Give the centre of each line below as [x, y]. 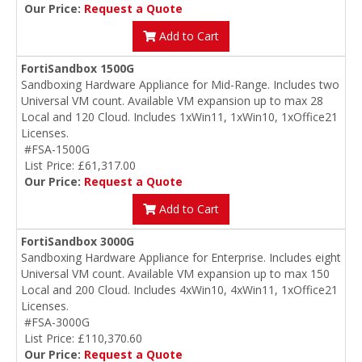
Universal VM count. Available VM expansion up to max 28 [172, 101]
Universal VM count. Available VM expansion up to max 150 [175, 274]
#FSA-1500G [57, 149]
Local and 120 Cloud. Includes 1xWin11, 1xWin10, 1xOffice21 [179, 117]
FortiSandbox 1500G [78, 69]
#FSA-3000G [57, 322]
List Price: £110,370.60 [83, 339]
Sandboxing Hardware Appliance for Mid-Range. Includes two [180, 85]
